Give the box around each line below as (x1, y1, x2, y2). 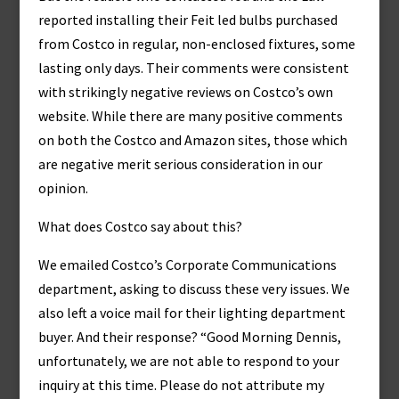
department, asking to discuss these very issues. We (37, 280, 350, 297)
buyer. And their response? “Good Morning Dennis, (37, 328, 341, 346)
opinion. (37, 179, 88, 197)
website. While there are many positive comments (37, 107, 343, 125)
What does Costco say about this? (37, 217, 242, 235)
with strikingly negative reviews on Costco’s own (37, 83, 333, 101)
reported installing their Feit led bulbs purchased (37, 11, 338, 28)
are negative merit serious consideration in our (37, 155, 322, 173)
